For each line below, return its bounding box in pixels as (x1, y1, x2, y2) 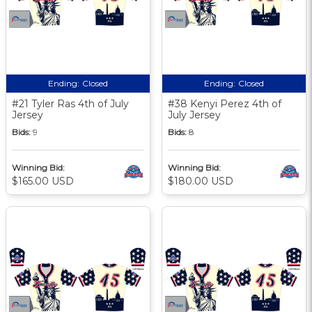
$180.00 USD (168, 174, 233, 187)
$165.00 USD (12, 174, 74, 187)
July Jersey (168, 108, 221, 121)
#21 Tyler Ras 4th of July (12, 97, 129, 110)
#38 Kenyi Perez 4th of (168, 97, 281, 110)
